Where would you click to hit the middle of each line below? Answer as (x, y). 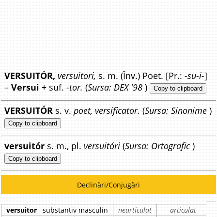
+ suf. (53, 87)
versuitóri (102, 146)
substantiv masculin (73, 210)
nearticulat (135, 210)
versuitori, (77, 76)
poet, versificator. (107, 111)
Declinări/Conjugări (108, 185)
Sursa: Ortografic (158, 146)
